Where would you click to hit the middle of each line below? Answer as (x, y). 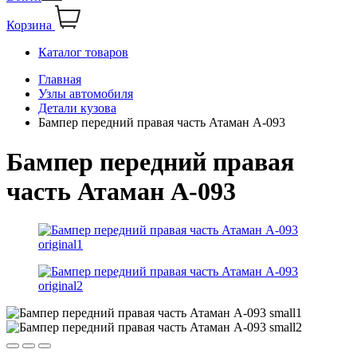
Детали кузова (77, 108)
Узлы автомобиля (86, 94)
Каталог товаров (83, 53)
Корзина (29, 25)
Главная (60, 80)
